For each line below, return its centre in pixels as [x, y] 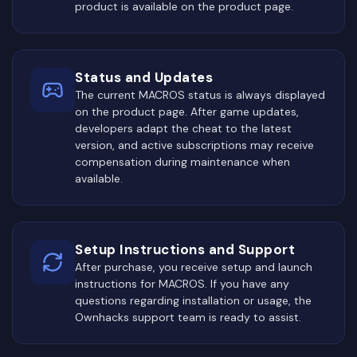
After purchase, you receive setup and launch [194, 267]
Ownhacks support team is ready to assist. [188, 317]
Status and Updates [144, 77]
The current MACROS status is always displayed [200, 94]
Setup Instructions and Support [185, 249]
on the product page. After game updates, [187, 111]
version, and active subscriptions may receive [194, 145]
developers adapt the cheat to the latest [183, 128]
